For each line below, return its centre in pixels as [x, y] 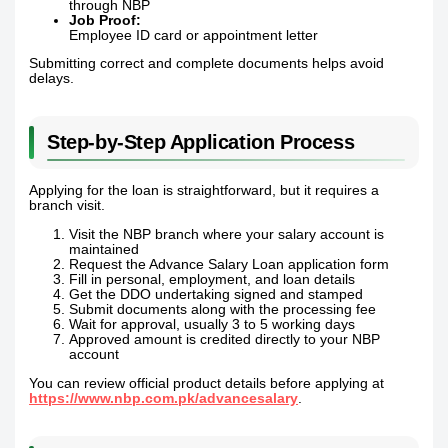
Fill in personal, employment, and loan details [212, 279]
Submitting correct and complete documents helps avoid [207, 64]
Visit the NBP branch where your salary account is [227, 234]
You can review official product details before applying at [207, 383]
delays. [52, 79]
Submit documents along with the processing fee [223, 309]
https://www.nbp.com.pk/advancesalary [164, 398]
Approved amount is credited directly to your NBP [225, 339]
